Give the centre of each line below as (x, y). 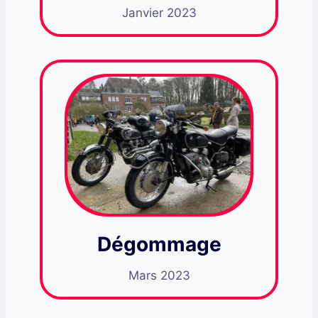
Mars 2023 (159, 276)
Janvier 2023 (159, 12)
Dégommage (159, 245)
